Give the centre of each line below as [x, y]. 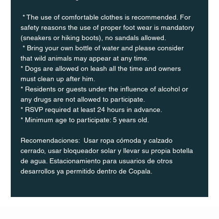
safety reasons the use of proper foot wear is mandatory [109, 27]
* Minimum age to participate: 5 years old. [85, 120]
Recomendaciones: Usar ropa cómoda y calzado [98, 140]
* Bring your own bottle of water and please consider [103, 48]
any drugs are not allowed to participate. [83, 99]
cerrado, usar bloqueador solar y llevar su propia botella [108, 150]
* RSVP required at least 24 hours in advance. [92, 109]
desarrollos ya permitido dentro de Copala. [87, 171]
